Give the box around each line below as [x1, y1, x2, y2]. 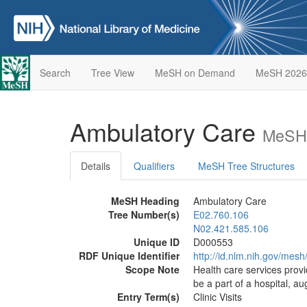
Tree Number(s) [108, 208, 180, 221]
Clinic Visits [193, 290, 242, 304]
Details [81, 159, 110, 173]
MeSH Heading [111, 194, 180, 208]
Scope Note [125, 262, 180, 276]
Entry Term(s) [117, 290, 180, 304]
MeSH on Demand [154, 66, 235, 79]
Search [39, 66, 71, 79]
